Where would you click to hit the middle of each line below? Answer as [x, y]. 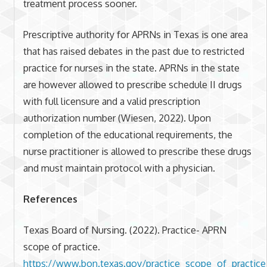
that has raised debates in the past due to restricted [133, 52]
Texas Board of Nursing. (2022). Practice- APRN [125, 230]
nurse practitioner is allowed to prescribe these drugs [137, 152]
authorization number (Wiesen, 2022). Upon [117, 118]
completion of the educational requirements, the [128, 135]
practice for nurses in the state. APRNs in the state [131, 68]
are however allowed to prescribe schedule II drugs [132, 85]
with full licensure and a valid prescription [111, 102]
